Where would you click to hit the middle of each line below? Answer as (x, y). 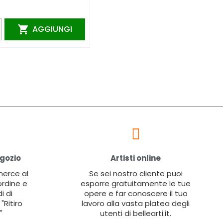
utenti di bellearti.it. (136, 214)
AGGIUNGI (52, 29)
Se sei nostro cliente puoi (136, 174)
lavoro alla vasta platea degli (136, 204)
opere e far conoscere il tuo (136, 194)
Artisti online (136, 158)
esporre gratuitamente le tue (136, 184)
